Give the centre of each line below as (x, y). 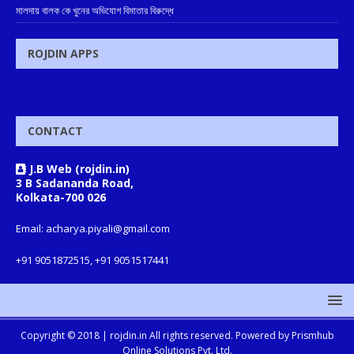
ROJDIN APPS (63, 54)
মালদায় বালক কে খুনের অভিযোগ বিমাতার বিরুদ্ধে (95, 11)
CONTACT (55, 131)
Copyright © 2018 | (65, 336)
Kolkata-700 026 (61, 198)
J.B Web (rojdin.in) (78, 169)
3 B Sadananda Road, (75, 183)
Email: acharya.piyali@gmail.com (93, 229)
